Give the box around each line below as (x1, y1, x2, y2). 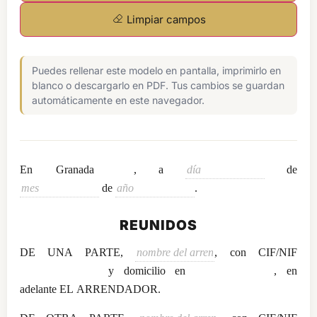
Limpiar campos (126, 12, 206, 26)
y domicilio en (99, 264, 195, 277)
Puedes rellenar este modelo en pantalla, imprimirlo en (32, 64, 281, 76)
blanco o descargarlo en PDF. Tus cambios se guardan (32, 79, 171, 91)
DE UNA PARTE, (20, 246, 135, 258)
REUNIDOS (120, 216, 197, 234)
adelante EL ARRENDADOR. (20, 282, 161, 295)
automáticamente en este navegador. (32, 93, 204, 106)
